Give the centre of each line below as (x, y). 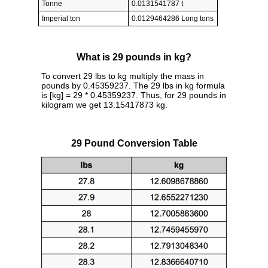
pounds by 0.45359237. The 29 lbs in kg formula (133, 85)
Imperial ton (61, 19)
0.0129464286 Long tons (173, 19)
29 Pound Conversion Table (134, 143)
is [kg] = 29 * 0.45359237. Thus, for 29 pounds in (134, 95)
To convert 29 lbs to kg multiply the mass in (123, 76)
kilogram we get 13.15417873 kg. (104, 104)
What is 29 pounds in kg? (134, 57)
